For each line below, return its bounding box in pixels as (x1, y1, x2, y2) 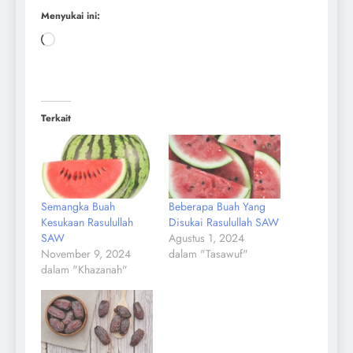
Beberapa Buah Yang (169, 199, 266, 215)
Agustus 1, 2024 (169, 230, 244, 247)
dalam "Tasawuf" (169, 246, 248, 262)
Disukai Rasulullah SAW (169, 214, 279, 231)
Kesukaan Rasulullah (41, 214, 133, 231)
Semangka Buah (41, 199, 115, 215)
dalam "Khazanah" (41, 262, 128, 278)
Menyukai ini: (41, 9, 100, 24)
